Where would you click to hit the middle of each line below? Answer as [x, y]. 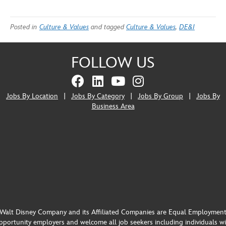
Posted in [25, 27]
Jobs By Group [160, 96]
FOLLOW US [113, 63]
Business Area [113, 106]
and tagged [107, 27]
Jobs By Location [32, 96]
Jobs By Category [98, 96]
